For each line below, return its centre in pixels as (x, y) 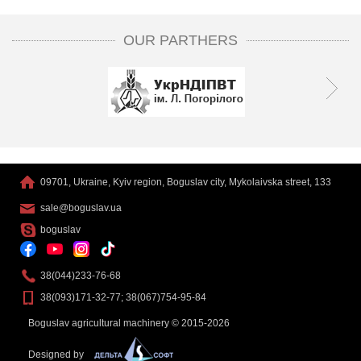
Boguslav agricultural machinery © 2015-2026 (129, 323)
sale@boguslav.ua (81, 207)
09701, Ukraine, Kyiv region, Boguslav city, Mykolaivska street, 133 (186, 182)
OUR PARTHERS (180, 40)
